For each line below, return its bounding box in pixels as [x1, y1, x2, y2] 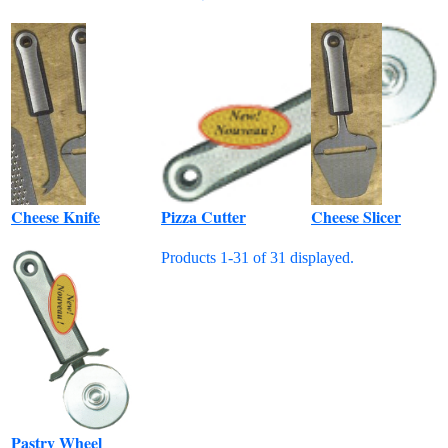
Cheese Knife [11, 204, 100, 228]
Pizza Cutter [161, 204, 246, 228]
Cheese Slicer [311, 204, 401, 228]
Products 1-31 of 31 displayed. [161, 249, 354, 267]
